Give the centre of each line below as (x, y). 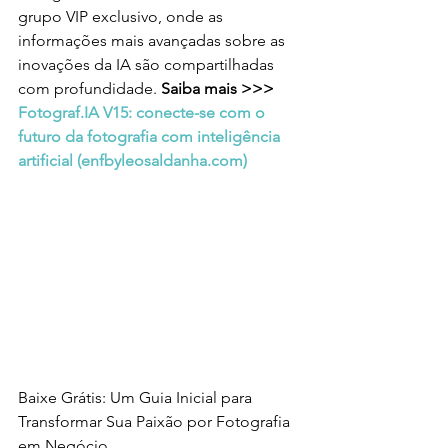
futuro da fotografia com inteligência (151, 136)
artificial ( (49, 160)
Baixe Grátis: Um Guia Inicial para (137, 398)
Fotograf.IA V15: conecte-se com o (143, 112)
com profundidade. (89, 88)
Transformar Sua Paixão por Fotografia (156, 422)
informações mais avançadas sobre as (153, 40)
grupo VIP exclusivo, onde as (122, 16)
